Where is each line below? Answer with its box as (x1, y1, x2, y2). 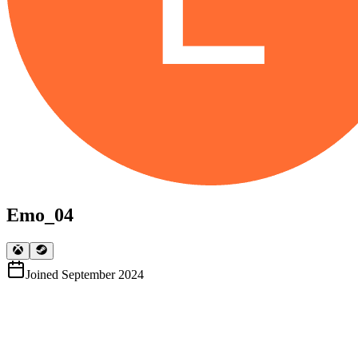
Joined (26, 268, 58, 282)
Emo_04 (6, 204, 74, 225)
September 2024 (62, 268, 144, 282)
